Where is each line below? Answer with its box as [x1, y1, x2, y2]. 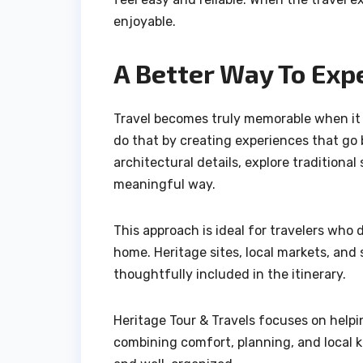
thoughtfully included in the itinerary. [113, 267, 346, 283]
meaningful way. [113, 177, 216, 193]
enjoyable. [113, 13, 176, 29]
